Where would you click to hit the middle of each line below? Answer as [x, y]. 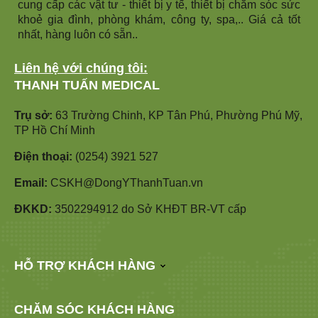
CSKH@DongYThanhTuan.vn [125, 182]
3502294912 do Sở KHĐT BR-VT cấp [149, 209]
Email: [31, 182]
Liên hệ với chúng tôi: [81, 68]
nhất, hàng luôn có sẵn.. [78, 34]
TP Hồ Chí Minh [55, 130]
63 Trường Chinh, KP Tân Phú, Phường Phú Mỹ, [177, 115]
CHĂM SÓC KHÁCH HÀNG [94, 309]
